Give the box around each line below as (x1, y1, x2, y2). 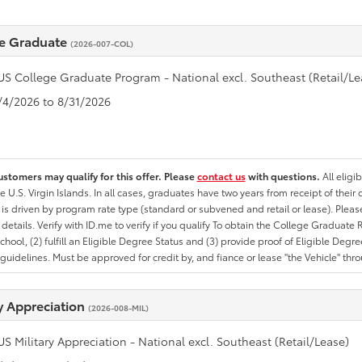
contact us (196, 169, 246, 183)
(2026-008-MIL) (87, 301, 149, 314)
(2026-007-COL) (69, 37, 133, 49)
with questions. (245, 169, 322, 183)
